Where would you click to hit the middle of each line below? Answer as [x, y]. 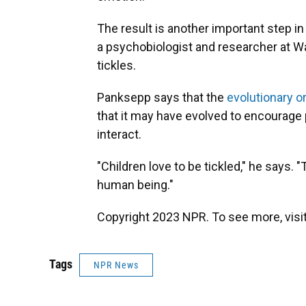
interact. [119, 135]
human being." [135, 185]
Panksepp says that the [162, 98]
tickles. [116, 66]
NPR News [116, 265]
